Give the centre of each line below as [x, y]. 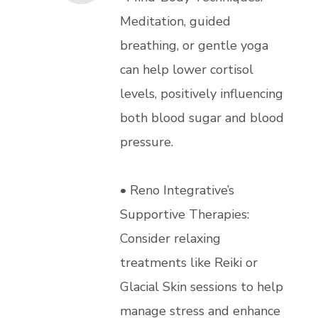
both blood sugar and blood [202, 117]
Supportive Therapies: [185, 214]
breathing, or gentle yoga [194, 45]
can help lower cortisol [187, 69]
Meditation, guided [175, 21]
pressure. [147, 142]
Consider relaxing [170, 238]
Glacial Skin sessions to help [202, 286]
